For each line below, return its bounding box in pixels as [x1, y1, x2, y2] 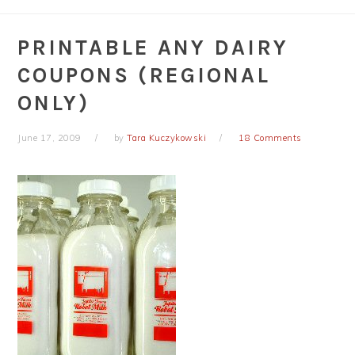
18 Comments [239, 132, 302, 143]
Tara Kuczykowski [127, 132, 207, 143]
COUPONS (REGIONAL [17, 63, 271, 88]
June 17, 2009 [17, 132, 82, 143]
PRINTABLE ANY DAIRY [17, 35, 289, 60]
